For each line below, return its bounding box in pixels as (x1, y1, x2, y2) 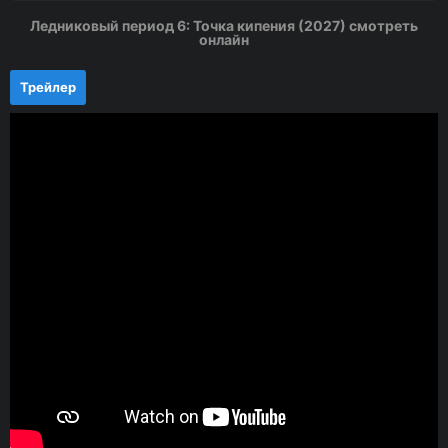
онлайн (199, 31, 249, 48)
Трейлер (20, 79, 76, 95)
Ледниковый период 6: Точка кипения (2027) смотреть (30, 17, 418, 34)
